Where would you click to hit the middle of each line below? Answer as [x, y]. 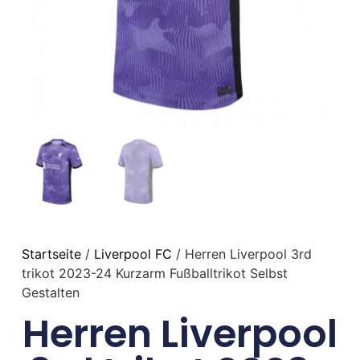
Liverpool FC [133, 254]
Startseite [51, 254]
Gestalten [50, 292]
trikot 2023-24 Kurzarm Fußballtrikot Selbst [154, 273]
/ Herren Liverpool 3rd [241, 254]
